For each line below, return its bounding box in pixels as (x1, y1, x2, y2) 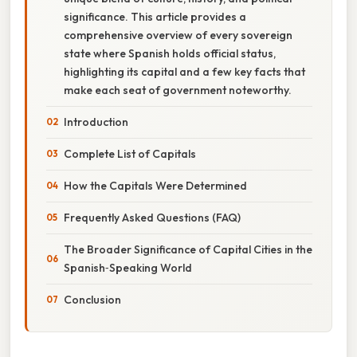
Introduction (64, 114, 128, 129)
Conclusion (64, 292, 121, 307)
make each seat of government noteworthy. (64, 82, 292, 97)
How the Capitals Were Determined (64, 178, 247, 193)
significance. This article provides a (64, 9, 246, 24)
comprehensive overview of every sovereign (64, 27, 292, 42)
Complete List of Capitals (64, 146, 196, 161)
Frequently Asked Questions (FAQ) (64, 210, 241, 225)
